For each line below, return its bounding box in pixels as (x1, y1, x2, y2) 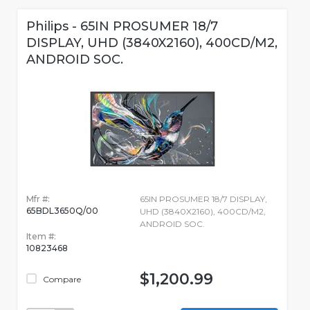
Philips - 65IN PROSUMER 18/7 (26, 19, 218, 35)
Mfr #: (26, 194, 50, 205)
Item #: (26, 231, 56, 242)
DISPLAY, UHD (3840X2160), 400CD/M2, (26, 35, 277, 51)
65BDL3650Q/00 (26, 206, 98, 217)
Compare (41, 274, 81, 285)
